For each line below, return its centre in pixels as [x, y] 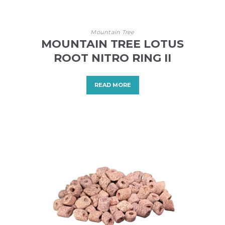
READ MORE [113, 85]
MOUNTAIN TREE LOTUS [113, 44]
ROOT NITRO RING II [113, 58]
